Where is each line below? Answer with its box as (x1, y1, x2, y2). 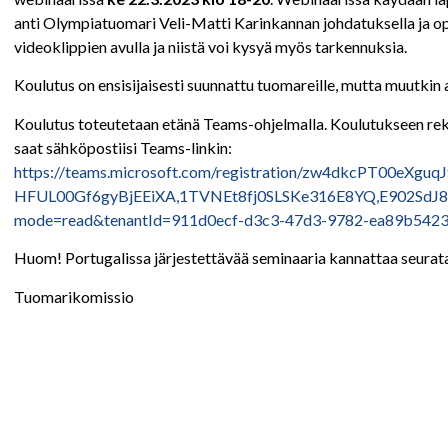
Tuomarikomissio (14, 286, 134, 306)
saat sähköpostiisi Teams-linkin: (14, 137, 232, 157)
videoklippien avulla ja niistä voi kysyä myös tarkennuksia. (14, 37, 407, 56)
